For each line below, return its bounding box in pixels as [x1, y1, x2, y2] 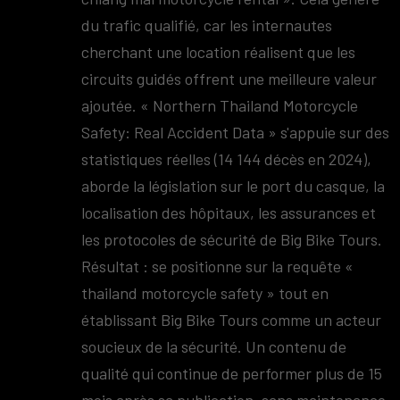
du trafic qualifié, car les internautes [81, 15, 333, 35]
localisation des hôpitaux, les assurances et [81, 203, 377, 222]
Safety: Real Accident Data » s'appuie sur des [81, 122, 390, 142]
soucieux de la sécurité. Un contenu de [81, 337, 347, 356]
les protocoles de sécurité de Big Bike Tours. [81, 229, 383, 249]
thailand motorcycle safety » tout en [81, 283, 329, 303]
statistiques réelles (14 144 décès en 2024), [81, 149, 372, 169]
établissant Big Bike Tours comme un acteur [81, 310, 382, 329]
